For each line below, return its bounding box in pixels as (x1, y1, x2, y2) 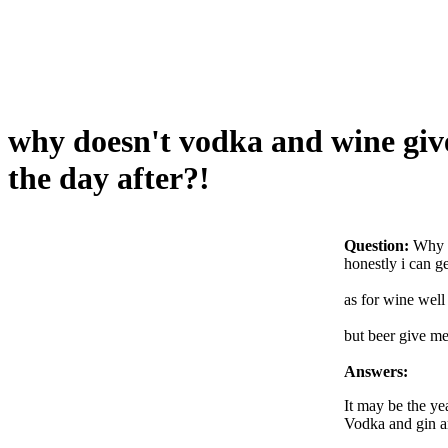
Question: (344, 236, 409, 254)
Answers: (344, 362, 408, 380)
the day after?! (8, 160, 210, 197)
